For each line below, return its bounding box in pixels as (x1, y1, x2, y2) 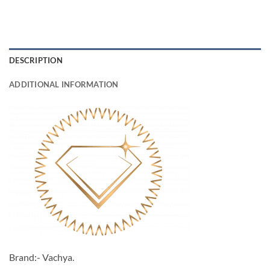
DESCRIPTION (9, 55, 63, 65)
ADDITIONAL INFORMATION (9, 79, 119, 89)
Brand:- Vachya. (9, 251, 74, 263)
